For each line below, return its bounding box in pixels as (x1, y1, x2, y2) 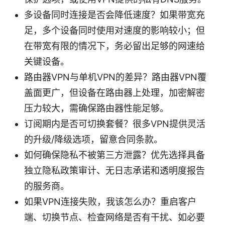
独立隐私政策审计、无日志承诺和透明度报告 (24, 165, 205, 176)
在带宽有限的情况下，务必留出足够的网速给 (24, 40, 205, 51)
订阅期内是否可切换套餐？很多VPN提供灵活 (24, 118, 205, 129)
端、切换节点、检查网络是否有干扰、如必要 (24, 211, 205, 222)
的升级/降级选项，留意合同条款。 (24, 134, 163, 145)
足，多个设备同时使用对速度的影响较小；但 (24, 25, 205, 36)
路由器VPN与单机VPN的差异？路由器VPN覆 (24, 71, 206, 82)
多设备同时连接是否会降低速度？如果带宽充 (24, 9, 205, 20)
